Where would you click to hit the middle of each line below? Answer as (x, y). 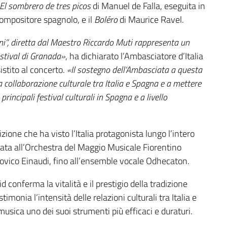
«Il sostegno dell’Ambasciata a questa (135, 70)
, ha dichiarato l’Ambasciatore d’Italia (134, 56)
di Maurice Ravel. (151, 20)
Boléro (106, 20)
